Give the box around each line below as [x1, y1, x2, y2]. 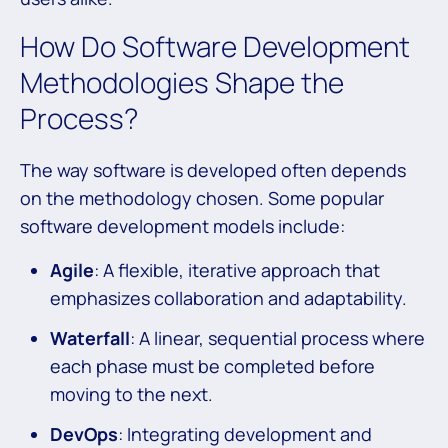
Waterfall [50, 326, 130, 350]
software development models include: [20, 214, 345, 238]
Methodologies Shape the [20, 63, 344, 101]
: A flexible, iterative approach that [94, 258, 380, 282]
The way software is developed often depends [20, 158, 406, 182]
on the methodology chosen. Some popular [20, 186, 384, 210]
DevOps [50, 422, 118, 446]
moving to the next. [50, 382, 213, 406]
